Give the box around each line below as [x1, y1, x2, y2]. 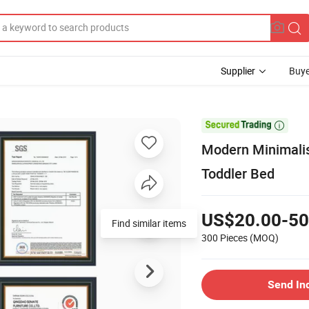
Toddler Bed [201, 163, 275, 183]
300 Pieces [201, 230, 248, 244]
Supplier [221, 64, 255, 77]
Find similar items [112, 216, 186, 230]
